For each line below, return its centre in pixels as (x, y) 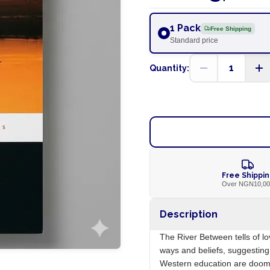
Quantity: (169, 68)
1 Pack (185, 28)
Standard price (194, 40)
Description (188, 214)
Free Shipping (231, 28)
